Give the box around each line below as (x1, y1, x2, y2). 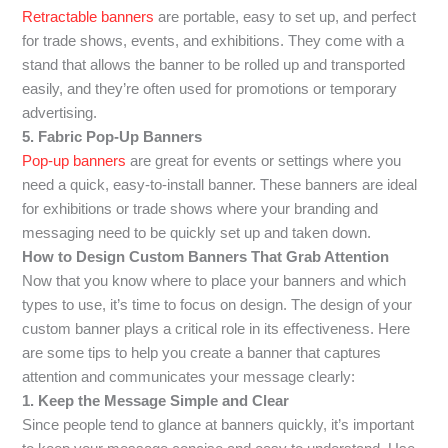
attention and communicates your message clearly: (22, 368, 356, 385)
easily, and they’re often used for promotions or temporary (22, 80, 398, 97)
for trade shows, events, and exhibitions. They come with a (22, 32, 405, 49)
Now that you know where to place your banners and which (22, 272, 407, 289)
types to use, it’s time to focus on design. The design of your (22, 296, 413, 313)
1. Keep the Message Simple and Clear (22, 392, 290, 409)
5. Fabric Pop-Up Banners (22, 128, 203, 145)
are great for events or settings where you (126, 152, 402, 169)
